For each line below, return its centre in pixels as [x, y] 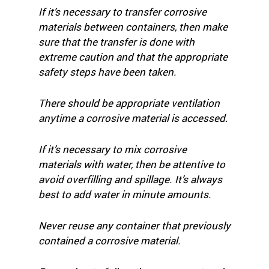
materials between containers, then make [133, 27]
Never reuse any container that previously [134, 225]
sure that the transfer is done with [116, 42]
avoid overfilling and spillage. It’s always [130, 179]
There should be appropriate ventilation [129, 103]
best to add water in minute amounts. [125, 194]
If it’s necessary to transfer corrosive [122, 12]
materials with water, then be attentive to [132, 164]
